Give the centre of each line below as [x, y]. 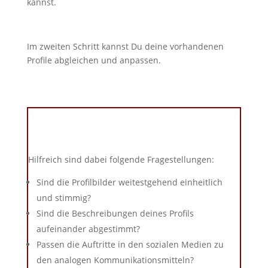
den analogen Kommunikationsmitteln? [115, 260]
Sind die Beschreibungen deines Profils [115, 214]
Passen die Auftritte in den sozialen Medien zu [130, 245]
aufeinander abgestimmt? [88, 229]
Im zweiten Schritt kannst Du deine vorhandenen [125, 47]
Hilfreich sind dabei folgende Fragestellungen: [121, 160]
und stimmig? [63, 198]
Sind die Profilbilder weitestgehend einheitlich [129, 182]
